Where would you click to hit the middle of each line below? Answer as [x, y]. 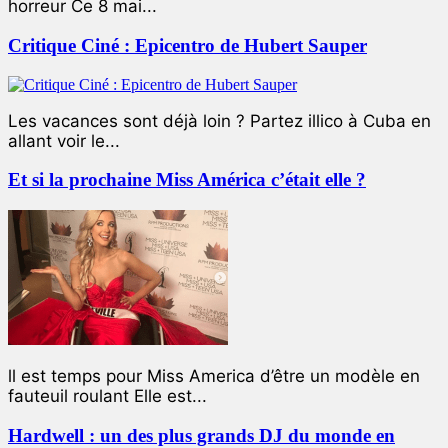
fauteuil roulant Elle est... [107, 396]
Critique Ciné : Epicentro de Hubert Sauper [187, 45]
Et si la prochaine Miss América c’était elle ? [187, 180]
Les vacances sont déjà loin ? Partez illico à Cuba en [219, 120]
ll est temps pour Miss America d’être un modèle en [214, 376]
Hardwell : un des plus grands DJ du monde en [201, 435]
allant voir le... [64, 140]
